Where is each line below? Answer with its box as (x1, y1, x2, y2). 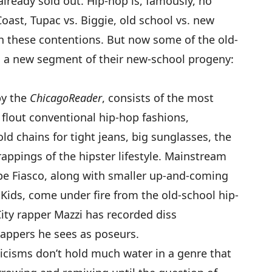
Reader (69, 90, 102, 106)
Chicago (30, 90, 69, 106)
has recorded (83, 207, 156, 222)
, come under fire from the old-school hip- (22, 188, 239, 203)
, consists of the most (102, 90, 214, 106)
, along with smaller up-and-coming (44, 168, 228, 183)
